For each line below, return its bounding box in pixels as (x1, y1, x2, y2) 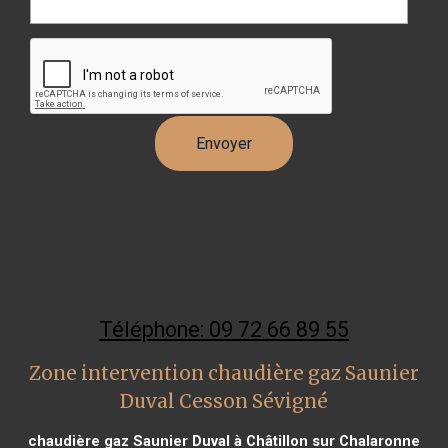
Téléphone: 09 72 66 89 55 (98, 316, 349, 342)
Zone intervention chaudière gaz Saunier (28, 361, 419, 385)
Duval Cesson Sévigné (119, 389, 328, 413)
